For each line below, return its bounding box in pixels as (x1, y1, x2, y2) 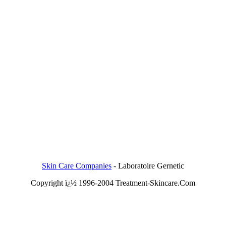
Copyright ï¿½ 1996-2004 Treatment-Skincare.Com (31, 179, 195, 187)
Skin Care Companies (42, 161, 111, 170)
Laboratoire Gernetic (118, 161, 184, 170)
